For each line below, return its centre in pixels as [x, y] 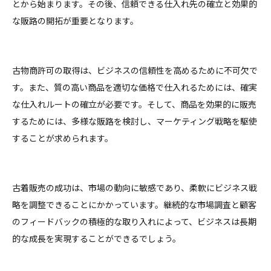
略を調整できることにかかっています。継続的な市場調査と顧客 [134, 204]
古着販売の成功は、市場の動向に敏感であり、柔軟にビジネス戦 [135, 187]
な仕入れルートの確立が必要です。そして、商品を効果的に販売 [134, 104]
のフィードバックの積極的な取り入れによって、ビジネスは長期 [134, 221]
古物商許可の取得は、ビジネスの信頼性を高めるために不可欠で [135, 70]
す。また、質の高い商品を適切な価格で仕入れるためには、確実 [135, 87]
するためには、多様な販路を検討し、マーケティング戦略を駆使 [135, 121]
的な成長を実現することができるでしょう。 [96, 238]
